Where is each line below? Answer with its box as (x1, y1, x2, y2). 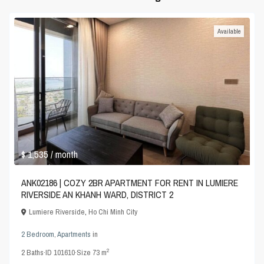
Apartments (57, 229, 91, 240)
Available (217, 27, 240, 36)
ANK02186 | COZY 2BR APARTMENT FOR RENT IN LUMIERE (21, 176, 239, 190)
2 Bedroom (21, 229, 55, 240)
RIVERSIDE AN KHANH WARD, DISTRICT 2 (21, 188, 174, 202)
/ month (51, 148, 78, 161)
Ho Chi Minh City (88, 207, 138, 217)
